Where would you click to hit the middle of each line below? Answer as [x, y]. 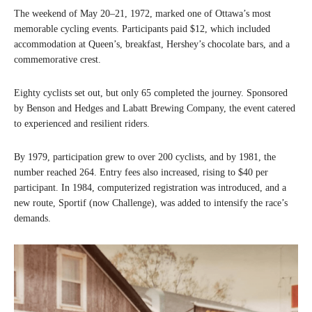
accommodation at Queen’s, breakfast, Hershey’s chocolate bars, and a [152, 44]
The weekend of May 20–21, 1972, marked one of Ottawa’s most [142, 13]
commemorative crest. [57, 59]
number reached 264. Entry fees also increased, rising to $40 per [141, 172]
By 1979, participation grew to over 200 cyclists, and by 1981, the [145, 157]
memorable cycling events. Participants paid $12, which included [142, 29]
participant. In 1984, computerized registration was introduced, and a [150, 187]
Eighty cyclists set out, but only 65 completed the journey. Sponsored [151, 93]
